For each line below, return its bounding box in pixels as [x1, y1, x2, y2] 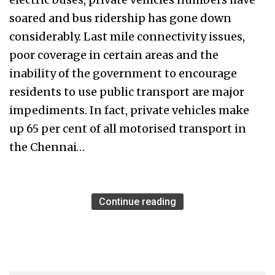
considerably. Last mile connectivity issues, [9, 29, 245, 44]
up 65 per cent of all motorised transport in [9, 122, 246, 136]
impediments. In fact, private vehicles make [9, 103, 249, 118]
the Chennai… [9, 140, 85, 155]
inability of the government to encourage [9, 66, 237, 81]
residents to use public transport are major [9, 85, 244, 99]
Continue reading [99, 196, 176, 208]
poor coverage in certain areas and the [9, 48, 219, 63]
